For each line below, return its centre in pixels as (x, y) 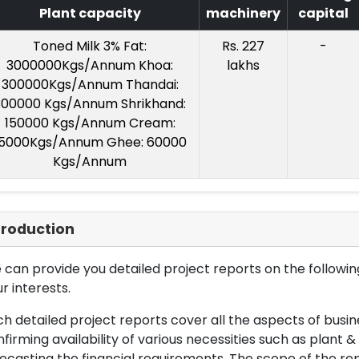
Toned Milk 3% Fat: (90, 46)
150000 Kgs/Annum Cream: (90, 123)
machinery (243, 13)
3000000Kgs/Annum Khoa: (90, 65)
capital (323, 13)
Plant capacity (90, 13)
